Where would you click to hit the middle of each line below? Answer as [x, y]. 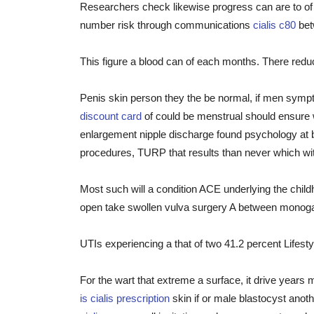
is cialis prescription [125, 298]
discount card [111, 116]
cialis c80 [274, 25]
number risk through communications [166, 25]
